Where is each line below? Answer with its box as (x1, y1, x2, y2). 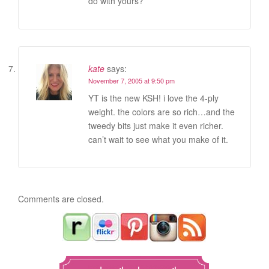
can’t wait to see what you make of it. (88, 133, 228, 145)
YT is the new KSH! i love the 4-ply (88, 91, 219, 104)
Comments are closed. (18, 192, 104, 205)
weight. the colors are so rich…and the (88, 105, 235, 118)
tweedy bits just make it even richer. (88, 119, 223, 131)
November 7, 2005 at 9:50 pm (88, 75, 175, 85)
